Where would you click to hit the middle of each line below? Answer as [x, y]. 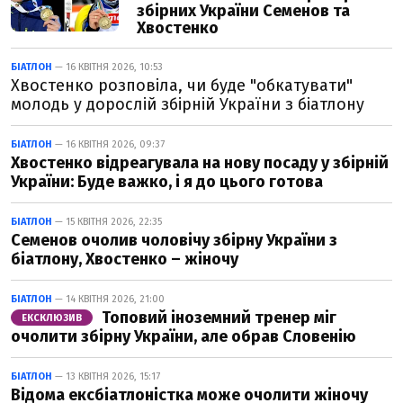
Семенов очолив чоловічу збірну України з [174, 240]
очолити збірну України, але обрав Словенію [184, 336]
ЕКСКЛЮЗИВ [52, 318]
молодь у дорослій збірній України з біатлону [188, 104]
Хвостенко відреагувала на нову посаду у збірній [200, 163]
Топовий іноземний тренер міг [217, 318]
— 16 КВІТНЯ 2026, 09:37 [108, 144]
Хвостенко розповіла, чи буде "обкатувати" [182, 85]
